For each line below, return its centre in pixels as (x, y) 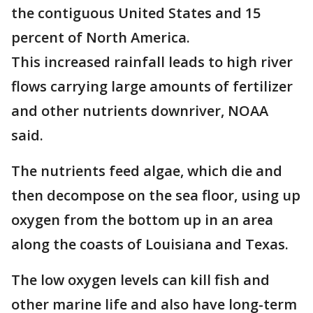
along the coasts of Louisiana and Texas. (150, 244)
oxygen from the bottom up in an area (142, 220)
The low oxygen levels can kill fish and (140, 280)
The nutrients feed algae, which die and (147, 171)
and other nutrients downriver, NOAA (140, 111)
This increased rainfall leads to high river (152, 62)
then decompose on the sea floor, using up (156, 195)
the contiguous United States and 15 (136, 13)
